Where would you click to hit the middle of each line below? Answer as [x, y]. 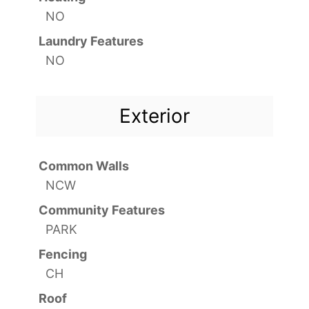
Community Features [102, 210]
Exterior [154, 116]
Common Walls [84, 166]
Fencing [63, 254]
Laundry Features [91, 41]
